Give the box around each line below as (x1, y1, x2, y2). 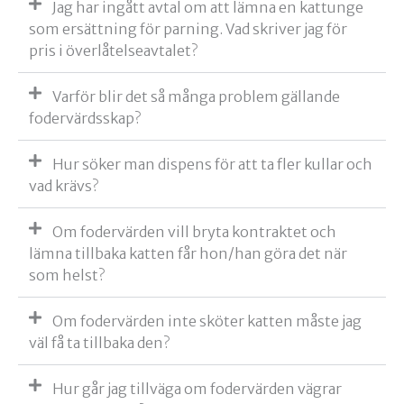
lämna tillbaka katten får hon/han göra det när (29, 244, 347, 263)
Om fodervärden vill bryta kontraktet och (52, 223, 336, 242)
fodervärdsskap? (29, 109, 141, 128)
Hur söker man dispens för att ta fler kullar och (52, 155, 372, 174)
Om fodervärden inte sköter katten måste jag (52, 312, 362, 331)
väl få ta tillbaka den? (29, 334, 170, 353)
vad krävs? (29, 177, 98, 196)
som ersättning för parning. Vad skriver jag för (29, 20, 347, 39)
